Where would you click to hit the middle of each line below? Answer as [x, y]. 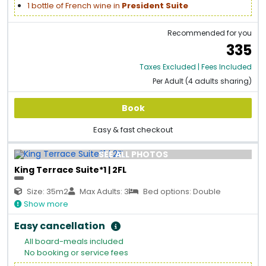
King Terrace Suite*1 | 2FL [70, 170]
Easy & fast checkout [133, 129]
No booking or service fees [76, 253]
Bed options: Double [181, 191]
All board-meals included [74, 241]
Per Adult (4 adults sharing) [202, 81]
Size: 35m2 [47, 191]
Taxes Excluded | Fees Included [196, 66]
